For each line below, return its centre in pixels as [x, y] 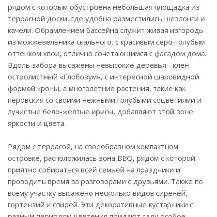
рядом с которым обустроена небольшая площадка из [104, 7]
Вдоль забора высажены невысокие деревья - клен [98, 65]
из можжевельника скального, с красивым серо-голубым [106, 41]
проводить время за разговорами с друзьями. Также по [105, 181]
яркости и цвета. [37, 123]
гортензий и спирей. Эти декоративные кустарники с [101, 204]
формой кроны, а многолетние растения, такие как [97, 88]
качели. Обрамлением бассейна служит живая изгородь [106, 30]
